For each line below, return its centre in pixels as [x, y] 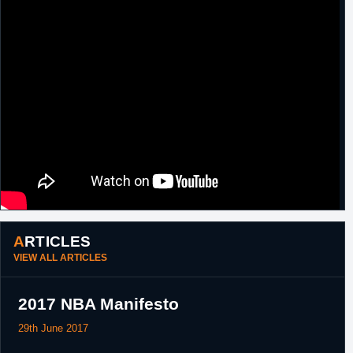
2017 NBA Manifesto [98, 304]
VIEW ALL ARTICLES [60, 258]
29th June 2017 [53, 328]
